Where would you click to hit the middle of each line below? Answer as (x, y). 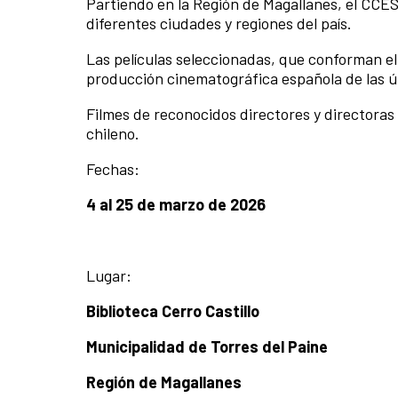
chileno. (115, 134)
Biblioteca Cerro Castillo (173, 311)
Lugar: (109, 276)
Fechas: (113, 169)
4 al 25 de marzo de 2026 (176, 205)
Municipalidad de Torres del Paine (207, 347)
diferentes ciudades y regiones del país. (219, 24)
